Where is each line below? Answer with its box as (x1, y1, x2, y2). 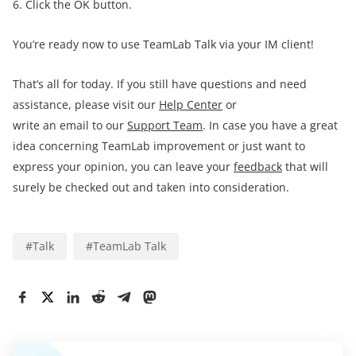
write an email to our (13, 118, 127, 133)
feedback (234, 159, 282, 174)
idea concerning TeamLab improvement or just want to (13, 138, 305, 153)
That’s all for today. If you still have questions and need (13, 76, 307, 91)
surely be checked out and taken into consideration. (13, 180, 289, 195)
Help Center (159, 97, 222, 112)
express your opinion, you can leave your (13, 159, 234, 174)
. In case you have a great (203, 118, 338, 133)
